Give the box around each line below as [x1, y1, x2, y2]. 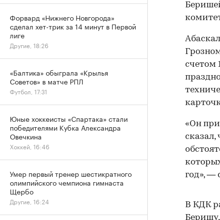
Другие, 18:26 [10, 40, 49, 50]
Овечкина [10, 131, 42, 141]
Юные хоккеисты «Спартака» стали [10, 113, 128, 124]
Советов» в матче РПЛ [10, 76, 83, 86]
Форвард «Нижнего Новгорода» [10, 12, 114, 23]
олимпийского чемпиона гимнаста [10, 177, 124, 188]
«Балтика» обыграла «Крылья [10, 67, 108, 78]
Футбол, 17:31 [10, 86, 47, 96]
